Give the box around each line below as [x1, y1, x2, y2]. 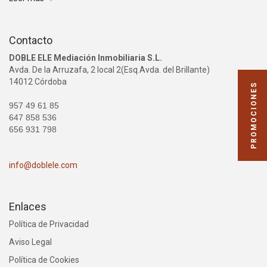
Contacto [9, 33, 52, 46]
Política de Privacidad [9, 219, 89, 229]
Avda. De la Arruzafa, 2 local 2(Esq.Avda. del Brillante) [9, 64, 210, 74]
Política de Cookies [9, 254, 79, 265]
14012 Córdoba [9, 76, 67, 86]
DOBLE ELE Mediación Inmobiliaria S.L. [9, 52, 162, 63]
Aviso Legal [9, 237, 52, 247]
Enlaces [9, 200, 46, 213]
